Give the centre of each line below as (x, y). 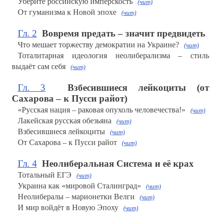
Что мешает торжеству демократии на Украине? (98, 45)
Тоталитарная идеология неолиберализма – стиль (113, 56)
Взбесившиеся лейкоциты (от (138, 88)
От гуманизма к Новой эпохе (67, 12)
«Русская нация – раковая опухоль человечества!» (101, 110)
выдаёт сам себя (38, 67)
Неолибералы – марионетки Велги (76, 197)
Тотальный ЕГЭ (44, 175)
